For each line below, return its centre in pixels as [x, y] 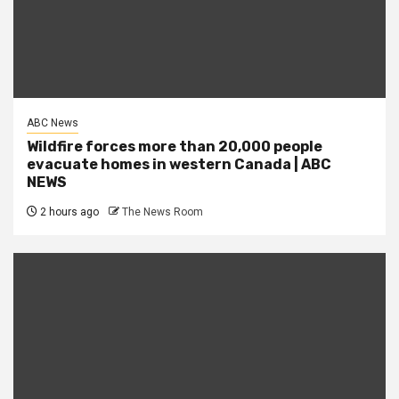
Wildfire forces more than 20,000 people [175, 147]
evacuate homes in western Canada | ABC [179, 165]
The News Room [163, 212]
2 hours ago [68, 212]
